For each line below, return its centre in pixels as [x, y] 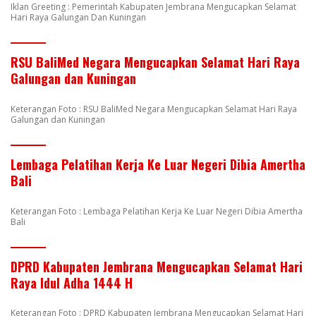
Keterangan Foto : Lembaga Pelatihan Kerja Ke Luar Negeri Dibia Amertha [157, 211]
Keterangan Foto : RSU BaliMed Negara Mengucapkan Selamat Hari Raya [154, 109]
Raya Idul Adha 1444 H [72, 282]
